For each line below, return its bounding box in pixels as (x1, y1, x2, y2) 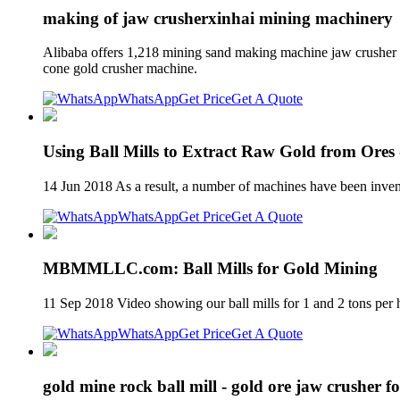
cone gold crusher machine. (43, 61, 197, 77)
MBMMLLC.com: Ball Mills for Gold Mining (43, 259, 378, 279)
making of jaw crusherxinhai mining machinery (43, 8, 393, 28)
